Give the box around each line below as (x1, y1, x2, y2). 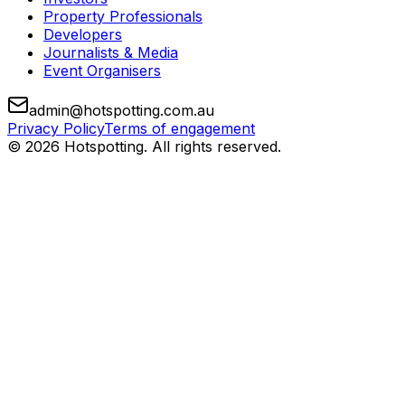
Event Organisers (43, 61, 161, 80)
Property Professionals (43, 7, 202, 26)
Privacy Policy (7, 119, 104, 138)
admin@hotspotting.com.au (29, 101, 214, 120)
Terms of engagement (104, 119, 255, 138)
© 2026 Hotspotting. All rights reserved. (7, 137, 281, 156)
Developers (43, 25, 122, 44)
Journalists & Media (43, 43, 178, 62)
